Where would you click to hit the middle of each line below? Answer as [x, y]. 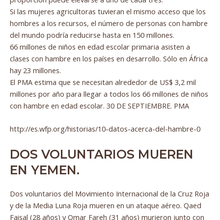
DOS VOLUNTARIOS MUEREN [102, 154]
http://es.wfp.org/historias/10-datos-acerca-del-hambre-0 [105, 129]
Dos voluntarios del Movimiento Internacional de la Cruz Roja [110, 193]
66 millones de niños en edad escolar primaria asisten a [100, 46]
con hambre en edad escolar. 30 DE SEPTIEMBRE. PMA [99, 105]
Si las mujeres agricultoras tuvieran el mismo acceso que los [108, 11]
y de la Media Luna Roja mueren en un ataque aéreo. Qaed [106, 205]
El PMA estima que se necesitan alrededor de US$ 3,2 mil [103, 82]
